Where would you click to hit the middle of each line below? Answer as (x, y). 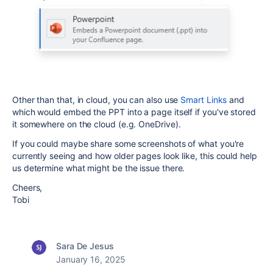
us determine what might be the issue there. (99, 168)
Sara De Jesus (85, 246)
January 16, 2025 (91, 260)
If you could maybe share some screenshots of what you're (128, 144)
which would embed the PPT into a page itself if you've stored (134, 112)
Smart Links (204, 100)
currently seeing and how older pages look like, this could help (135, 156)
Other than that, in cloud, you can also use (97, 100)
